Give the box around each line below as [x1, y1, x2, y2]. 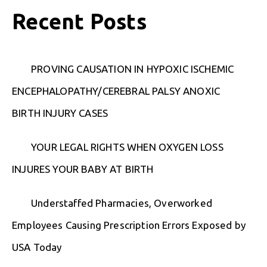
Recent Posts [12, 9, 147, 34]
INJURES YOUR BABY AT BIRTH [12, 163, 154, 175]
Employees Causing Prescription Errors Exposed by [12, 219, 246, 231]
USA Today [12, 241, 62, 253]
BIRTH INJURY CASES [12, 107, 108, 119]
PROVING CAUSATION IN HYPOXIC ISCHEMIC [31, 63, 234, 75]
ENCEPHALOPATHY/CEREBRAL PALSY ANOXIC [12, 85, 221, 97]
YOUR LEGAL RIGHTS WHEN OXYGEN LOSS [31, 141, 223, 153]
